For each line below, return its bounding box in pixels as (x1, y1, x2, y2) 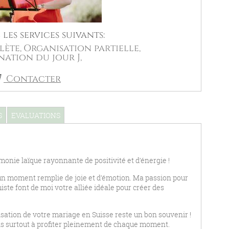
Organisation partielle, (23, 42, 141, 55)
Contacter (4, 73, 61, 85)
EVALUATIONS (11, 110, 61, 120)
